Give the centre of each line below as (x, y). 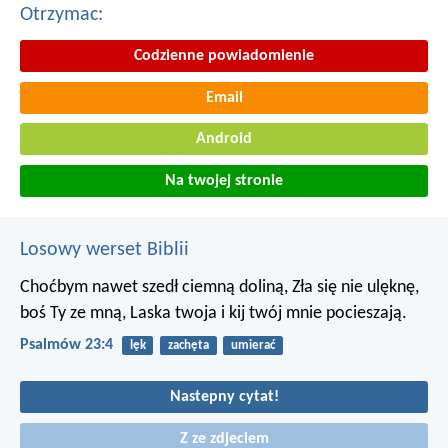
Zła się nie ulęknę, (353, 287)
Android (224, 139)
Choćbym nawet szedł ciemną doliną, (154, 287)
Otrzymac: (61, 15)
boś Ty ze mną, (73, 313)
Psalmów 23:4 (66, 344)
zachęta (188, 345)
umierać (252, 345)
